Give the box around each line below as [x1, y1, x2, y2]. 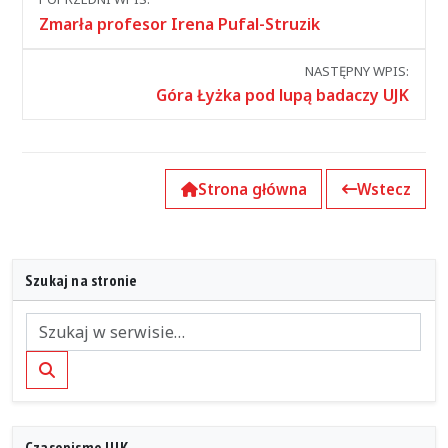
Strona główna [197, 179, 307, 200]
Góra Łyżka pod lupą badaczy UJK [156, 84, 409, 107]
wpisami [21, 34, 100, 68]
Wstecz [356, 179, 411, 200]
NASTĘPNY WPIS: [305, 61, 409, 80]
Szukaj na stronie [25, 270, 138, 291]
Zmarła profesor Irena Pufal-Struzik [39, 12, 320, 35]
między [21, 4, 88, 38]
